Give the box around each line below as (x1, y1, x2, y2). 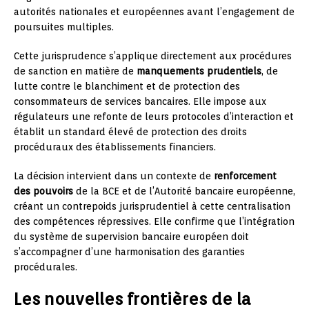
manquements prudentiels (137, 65, 261, 77)
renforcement (214, 170, 277, 181)
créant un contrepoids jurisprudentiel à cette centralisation (14, 200, 290, 212)
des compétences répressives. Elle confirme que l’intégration (14, 215, 295, 227)
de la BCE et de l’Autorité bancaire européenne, (73, 185, 295, 197)
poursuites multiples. (14, 21, 114, 32)
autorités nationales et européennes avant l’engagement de (14, 6, 295, 17)
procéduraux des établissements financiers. (14, 141, 216, 152)
